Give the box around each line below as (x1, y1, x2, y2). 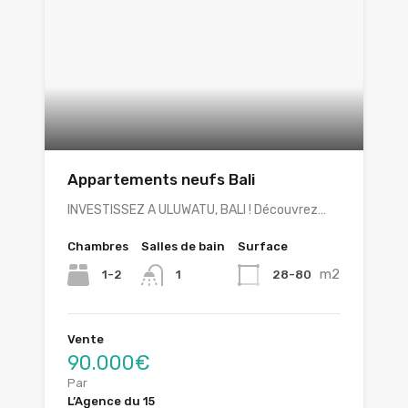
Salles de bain (141, 239, 225, 253)
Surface (238, 239, 288, 253)
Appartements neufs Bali (67, 169, 255, 189)
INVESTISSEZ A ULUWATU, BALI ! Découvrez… (67, 201, 326, 218)
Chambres (67, 239, 128, 253)
